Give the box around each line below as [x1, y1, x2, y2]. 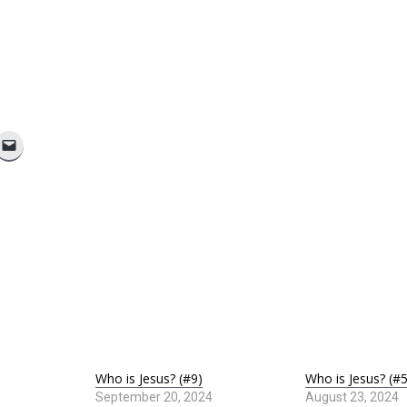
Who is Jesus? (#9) [95, 370, 203, 387]
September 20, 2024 [95, 390, 213, 404]
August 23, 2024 [305, 390, 399, 404]
